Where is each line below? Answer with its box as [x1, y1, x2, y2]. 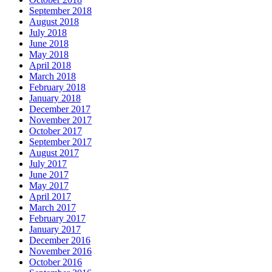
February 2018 [29, 82, 86, 93]
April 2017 [29, 191, 71, 202]
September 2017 [29, 137, 92, 148]
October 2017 [29, 126, 82, 137]
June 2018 [29, 38, 69, 49]
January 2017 [29, 224, 81, 235]
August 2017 [29, 148, 79, 158]
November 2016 [29, 246, 92, 257]
